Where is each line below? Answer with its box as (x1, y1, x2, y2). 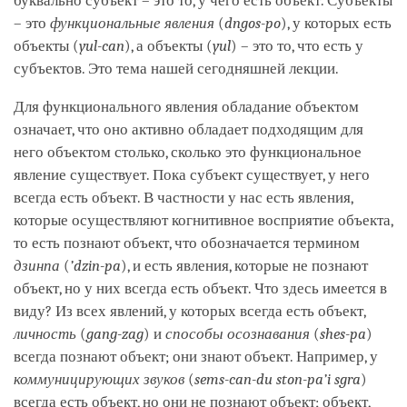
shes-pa (320, 324, 366, 342)
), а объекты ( (124, 36, 213, 55)
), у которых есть (281, 14, 392, 32)
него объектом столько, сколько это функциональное (14, 143, 362, 161)
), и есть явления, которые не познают (121, 256, 368, 274)
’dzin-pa (70, 256, 121, 274)
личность (14, 324, 76, 342)
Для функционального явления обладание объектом (14, 97, 359, 115)
